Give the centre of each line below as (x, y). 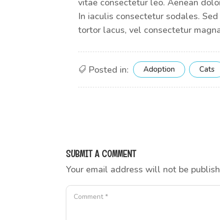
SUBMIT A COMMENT (101, 154)
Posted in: (109, 70)
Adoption (159, 69)
